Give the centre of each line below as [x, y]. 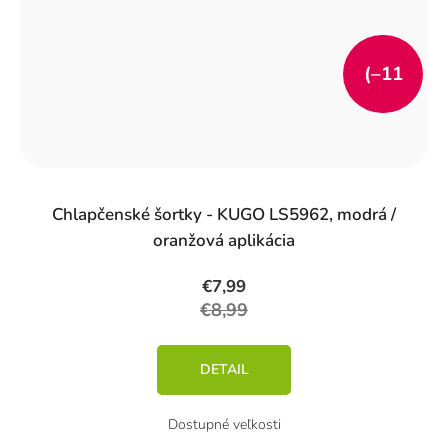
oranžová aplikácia [224, 240]
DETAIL [224, 369]
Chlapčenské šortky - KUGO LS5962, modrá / [224, 214]
